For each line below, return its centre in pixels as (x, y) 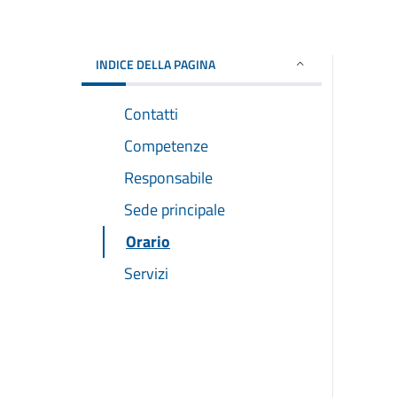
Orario (148, 241)
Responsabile (168, 177)
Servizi (146, 273)
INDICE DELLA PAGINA (156, 64)
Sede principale (175, 209)
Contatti (151, 113)
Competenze (166, 145)
